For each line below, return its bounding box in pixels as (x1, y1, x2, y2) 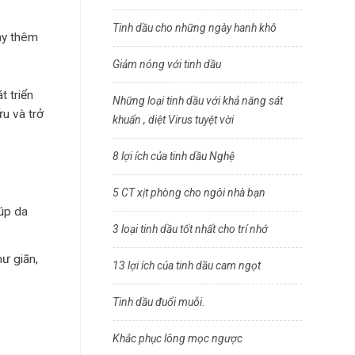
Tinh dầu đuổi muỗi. (113, 296, 205, 308)
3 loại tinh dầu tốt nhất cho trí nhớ (113, 223, 268, 235)
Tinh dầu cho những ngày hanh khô (113, 21, 277, 34)
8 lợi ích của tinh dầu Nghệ (113, 150, 235, 162)
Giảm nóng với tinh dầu (113, 58, 221, 71)
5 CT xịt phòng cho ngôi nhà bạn (113, 186, 265, 199)
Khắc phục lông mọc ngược (113, 332, 242, 345)
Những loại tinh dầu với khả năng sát (113, 94, 283, 107)
